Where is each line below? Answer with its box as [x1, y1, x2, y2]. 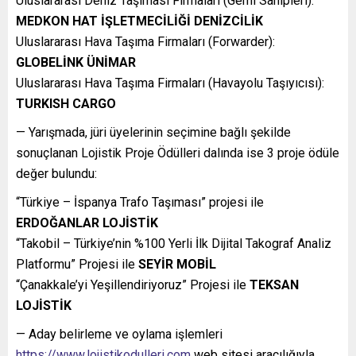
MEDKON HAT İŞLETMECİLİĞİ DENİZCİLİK [16, 14, 263, 29]
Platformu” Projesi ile [16, 257, 138, 273]
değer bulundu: [16, 166, 97, 182]
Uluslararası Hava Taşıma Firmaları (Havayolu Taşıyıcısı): [16, 75, 324, 91]
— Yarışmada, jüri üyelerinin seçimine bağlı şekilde [16, 125, 291, 141]
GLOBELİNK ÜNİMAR [16, 55, 136, 71]
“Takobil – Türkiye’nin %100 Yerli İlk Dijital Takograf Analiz [16, 236, 331, 252]
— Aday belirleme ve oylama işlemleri [16, 327, 222, 342]
